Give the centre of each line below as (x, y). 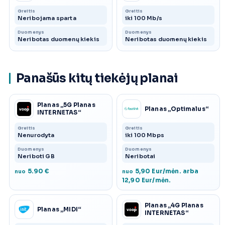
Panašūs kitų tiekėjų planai (97, 79)
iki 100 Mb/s (144, 18)
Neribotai (140, 156)
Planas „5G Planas (66, 105)
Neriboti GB (36, 156)
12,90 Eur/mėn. (147, 180)
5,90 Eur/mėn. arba (166, 171)
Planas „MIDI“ (60, 209)
